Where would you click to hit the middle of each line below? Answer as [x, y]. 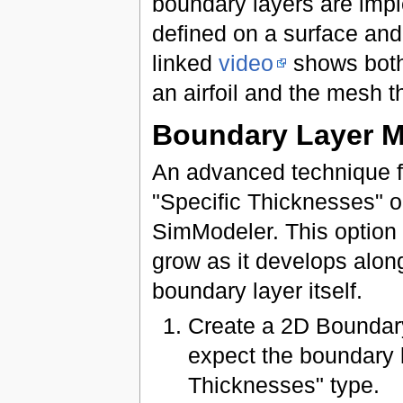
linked [185, 63]
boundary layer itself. [257, 290]
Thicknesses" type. [284, 385]
